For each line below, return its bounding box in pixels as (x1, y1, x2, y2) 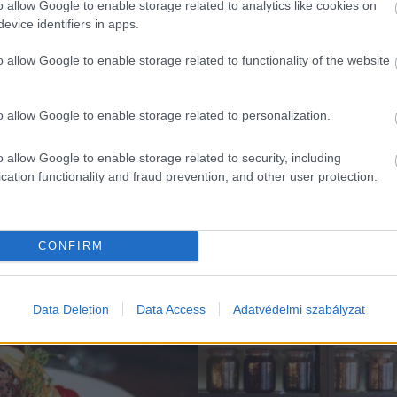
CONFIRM (37, 239, 104, 253)
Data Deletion (32, 301, 109, 316)
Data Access (136, 301, 206, 316)
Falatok (234, 247, 269, 258)
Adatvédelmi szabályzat (232, 301, 365, 316)
